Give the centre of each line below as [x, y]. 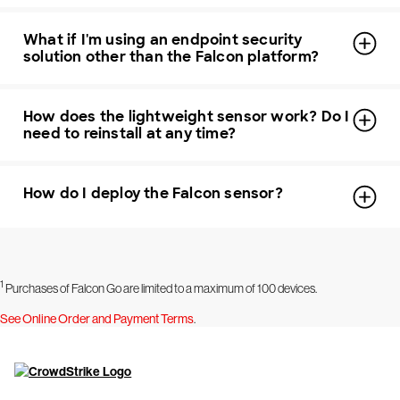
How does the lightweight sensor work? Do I [187, 117]
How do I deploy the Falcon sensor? [153, 194]
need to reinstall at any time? [129, 134]
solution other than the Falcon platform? [171, 57]
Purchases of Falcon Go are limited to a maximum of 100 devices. [160, 288]
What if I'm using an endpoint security [163, 40]
